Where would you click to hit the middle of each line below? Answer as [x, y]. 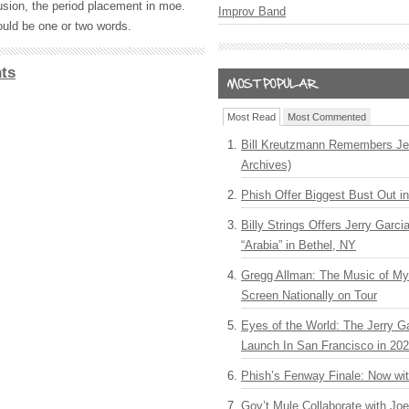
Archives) [266, 165]
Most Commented [327, 117]
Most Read [252, 117]
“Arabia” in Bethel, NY [299, 245]
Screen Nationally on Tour [309, 295]
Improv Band [252, 11]
